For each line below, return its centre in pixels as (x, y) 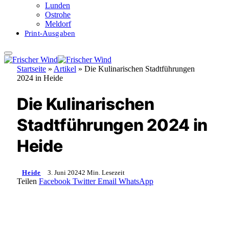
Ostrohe (58, 15)
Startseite (31, 69)
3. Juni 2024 (64, 172)
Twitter (84, 181)
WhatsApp (136, 181)
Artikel (65, 69)
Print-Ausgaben (50, 33)
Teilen (28, 181)
